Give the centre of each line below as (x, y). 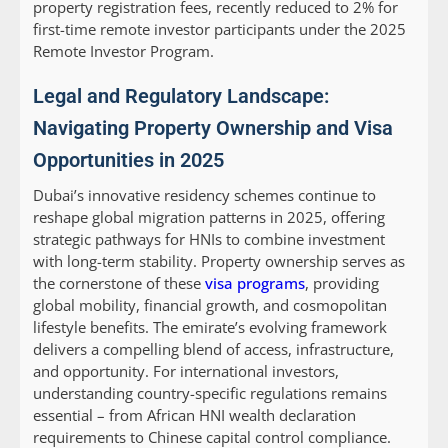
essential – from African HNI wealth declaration (194, 415)
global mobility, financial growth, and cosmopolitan (210, 305)
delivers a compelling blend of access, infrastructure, (213, 349)
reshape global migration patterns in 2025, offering (209, 217)
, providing (342, 283)
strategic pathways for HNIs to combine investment (209, 239)
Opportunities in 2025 (128, 160)
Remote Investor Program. (123, 51)
